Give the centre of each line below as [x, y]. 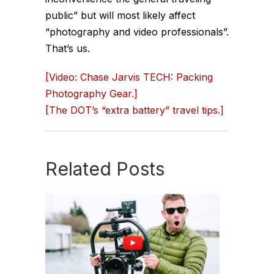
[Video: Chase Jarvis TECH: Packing [129, 77]
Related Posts [105, 169]
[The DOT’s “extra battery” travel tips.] [135, 110]
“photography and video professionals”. [137, 32]
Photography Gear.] [91, 94]
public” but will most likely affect [120, 15]
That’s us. [68, 48]
